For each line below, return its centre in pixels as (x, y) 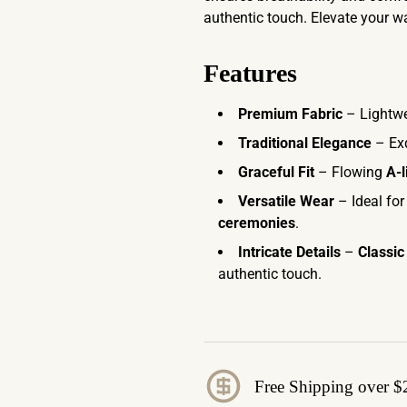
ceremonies (257, 223)
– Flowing (350, 172)
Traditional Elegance (305, 143)
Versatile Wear (286, 201)
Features (250, 73)
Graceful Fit (276, 172)
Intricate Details (289, 252)
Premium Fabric (290, 114)
